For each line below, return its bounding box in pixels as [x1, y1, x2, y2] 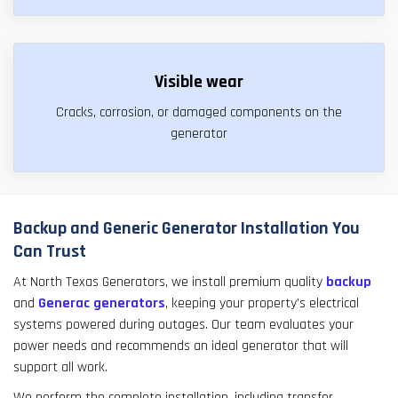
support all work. [13, 358, 107, 378]
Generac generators [38, 294, 165, 314]
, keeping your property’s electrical [165, 294, 359, 314]
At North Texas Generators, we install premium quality [13, 273, 326, 292]
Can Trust [13, 240, 86, 264]
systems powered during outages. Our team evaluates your [13, 315, 354, 335]
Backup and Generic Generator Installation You [13, 217, 360, 241]
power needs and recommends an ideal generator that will [13, 337, 348, 356]
